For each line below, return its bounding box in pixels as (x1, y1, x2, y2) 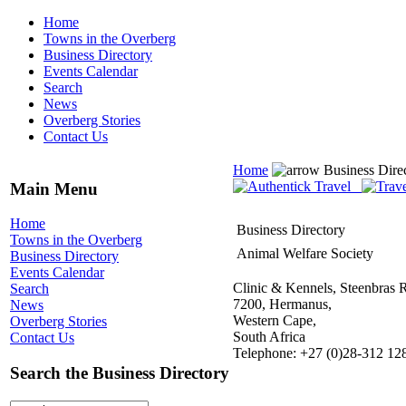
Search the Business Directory (10, 363, 229, 383)
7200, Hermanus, (233, 296, 332, 312)
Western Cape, (233, 313, 316, 328)
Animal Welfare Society (237, 246, 373, 261)
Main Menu (10, 179, 98, 198)
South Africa (233, 329, 305, 344)
